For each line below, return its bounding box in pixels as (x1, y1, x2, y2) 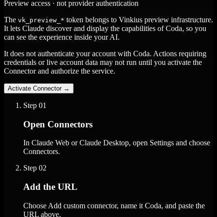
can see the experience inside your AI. (4, 32, 120, 41)
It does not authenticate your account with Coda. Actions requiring (4, 49, 206, 58)
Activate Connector (8, 84, 62, 92)
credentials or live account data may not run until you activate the (4, 58, 202, 66)
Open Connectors (23, 119, 93, 129)
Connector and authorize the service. (4, 66, 115, 75)
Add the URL (23, 182, 77, 192)
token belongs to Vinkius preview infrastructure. (64, 15, 213, 24)
